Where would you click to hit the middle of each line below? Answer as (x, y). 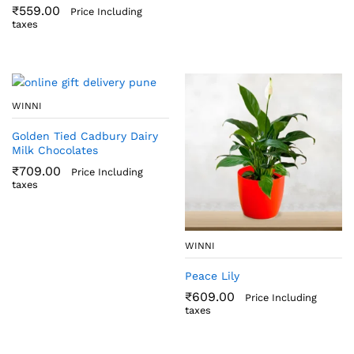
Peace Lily (212, 275)
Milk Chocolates (55, 150)
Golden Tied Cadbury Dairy (85, 136)
